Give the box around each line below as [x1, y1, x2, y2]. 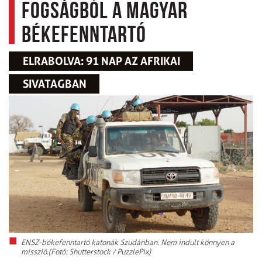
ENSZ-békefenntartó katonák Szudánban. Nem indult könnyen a [21, 237, 235, 247]
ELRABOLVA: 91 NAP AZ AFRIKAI [23, 54, 180, 68]
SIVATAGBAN [23, 77, 87, 91]
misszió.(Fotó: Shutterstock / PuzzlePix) [21, 247, 151, 256]
